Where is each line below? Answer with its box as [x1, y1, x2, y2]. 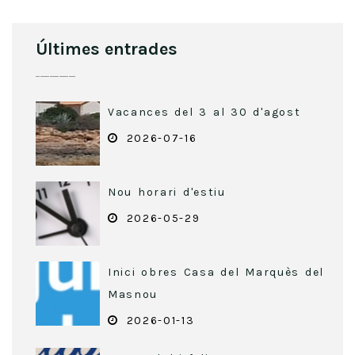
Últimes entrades [36, 39, 177, 60]
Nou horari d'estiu [108, 185, 226, 200]
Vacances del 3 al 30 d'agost [108, 105, 301, 120]
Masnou [108, 288, 158, 302]
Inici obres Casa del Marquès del [108, 265, 324, 280]
